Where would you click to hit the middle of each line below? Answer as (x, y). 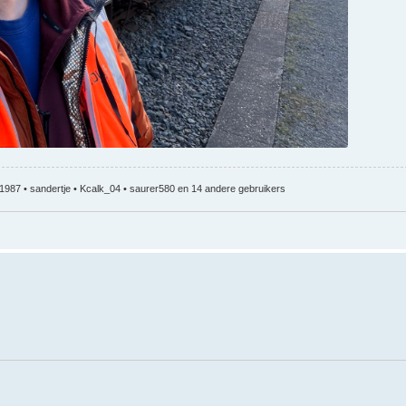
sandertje (50, 189)
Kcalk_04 (100, 189)
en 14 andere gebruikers (230, 189)
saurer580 (152, 189)
